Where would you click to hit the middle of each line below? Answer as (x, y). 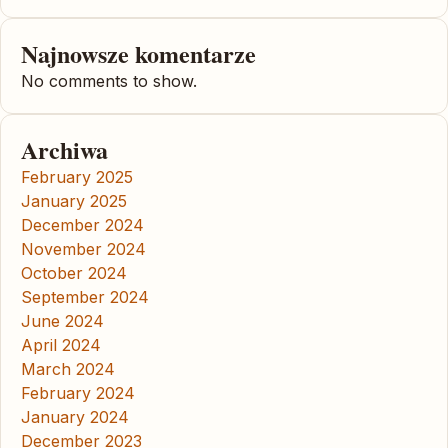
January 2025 (74, 200)
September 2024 (85, 296)
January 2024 (75, 416)
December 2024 (82, 224)
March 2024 (68, 368)
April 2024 (61, 344)
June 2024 (62, 320)
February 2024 (78, 392)
